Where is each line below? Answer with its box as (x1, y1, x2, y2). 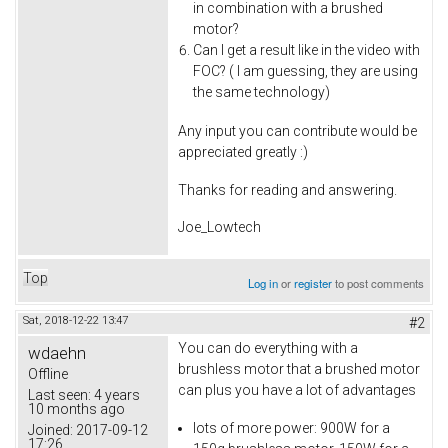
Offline (28, 366, 68, 383)
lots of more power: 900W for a (193, 420, 390, 437)
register (294, 275, 333, 292)
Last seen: (28, 387, 91, 404)
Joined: (28, 422, 73, 439)
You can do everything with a (178, 340, 358, 357)
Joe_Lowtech (178, 219, 261, 236)
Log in (248, 275, 279, 292)
